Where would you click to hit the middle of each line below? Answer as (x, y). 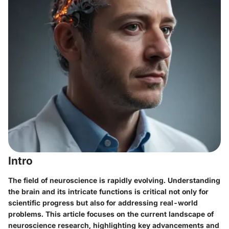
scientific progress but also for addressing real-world (103, 202)
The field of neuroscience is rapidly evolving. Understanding (114, 180)
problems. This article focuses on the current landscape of (111, 214)
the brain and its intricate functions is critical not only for (108, 191)
